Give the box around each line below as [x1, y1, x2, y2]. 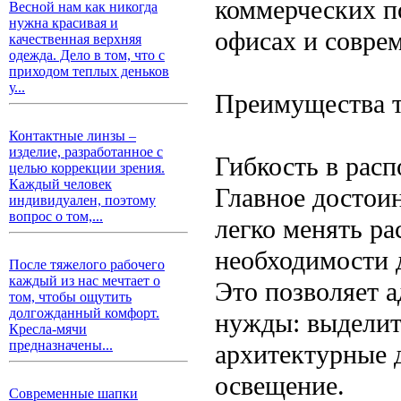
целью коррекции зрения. [9, 160, 165, 175]
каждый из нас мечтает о [9, 273, 160, 288]
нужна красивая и [9, 15, 118, 30]
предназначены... [9, 337, 113, 353]
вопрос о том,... [9, 209, 103, 224]
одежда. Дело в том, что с [9, 47, 165, 63]
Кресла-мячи [9, 321, 87, 337]
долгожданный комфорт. [9, 305, 159, 320]
